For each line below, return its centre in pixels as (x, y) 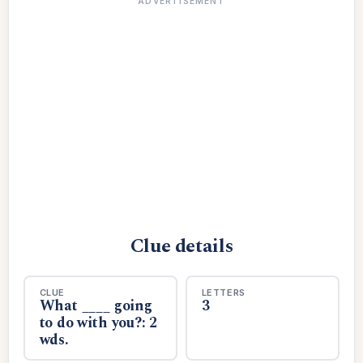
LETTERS (224, 292)
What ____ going (96, 305)
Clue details (181, 246)
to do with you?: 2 (98, 322)
